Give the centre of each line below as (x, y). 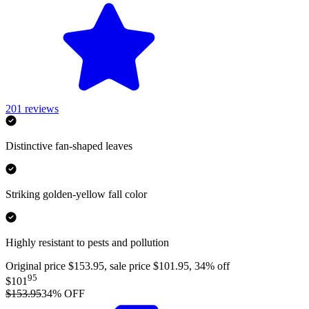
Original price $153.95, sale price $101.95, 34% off (118, 266)
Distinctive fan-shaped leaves (69, 146)
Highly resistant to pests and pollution (87, 242)
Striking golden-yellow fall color (76, 194)
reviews (42, 108)
